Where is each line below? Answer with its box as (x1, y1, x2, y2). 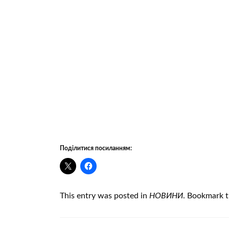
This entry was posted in (60, 191, 149, 200)
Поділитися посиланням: (60, 145, 132, 151)
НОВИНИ (149, 191, 183, 200)
